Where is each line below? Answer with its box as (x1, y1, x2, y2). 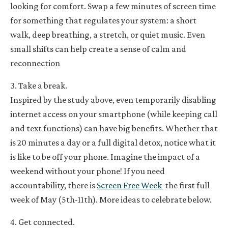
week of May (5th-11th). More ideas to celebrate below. (10, 194, 212, 205)
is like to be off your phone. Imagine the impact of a (10, 151, 200, 162)
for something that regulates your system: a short (10, 15, 196, 25)
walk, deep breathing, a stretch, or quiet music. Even (10, 29, 205, 40)
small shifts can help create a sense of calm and (10, 43, 186, 54)
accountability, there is (10, 180, 97, 190)
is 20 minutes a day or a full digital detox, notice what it (10, 137, 216, 148)
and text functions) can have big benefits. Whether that (10, 123, 218, 133)
